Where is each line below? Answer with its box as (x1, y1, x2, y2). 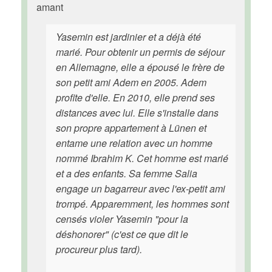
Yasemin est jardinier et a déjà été (56, 30, 201, 44)
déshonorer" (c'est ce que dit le (56, 227, 188, 241)
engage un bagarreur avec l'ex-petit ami (56, 182, 225, 195)
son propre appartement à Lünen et (56, 121, 206, 135)
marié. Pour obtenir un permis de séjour (56, 45, 225, 59)
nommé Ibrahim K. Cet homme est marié (56, 151, 228, 165)
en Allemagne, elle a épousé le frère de (56, 60, 225, 74)
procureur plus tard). (56, 242, 142, 256)
